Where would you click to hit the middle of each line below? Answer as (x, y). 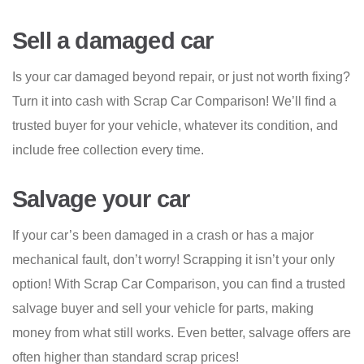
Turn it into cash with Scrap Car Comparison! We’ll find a (174, 102)
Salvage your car (101, 199)
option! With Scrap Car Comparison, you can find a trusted (179, 284)
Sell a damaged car (113, 41)
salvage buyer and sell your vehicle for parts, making (163, 309)
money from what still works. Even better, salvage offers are (182, 333)
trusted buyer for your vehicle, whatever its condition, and (175, 126)
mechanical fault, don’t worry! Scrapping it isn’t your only (173, 260)
